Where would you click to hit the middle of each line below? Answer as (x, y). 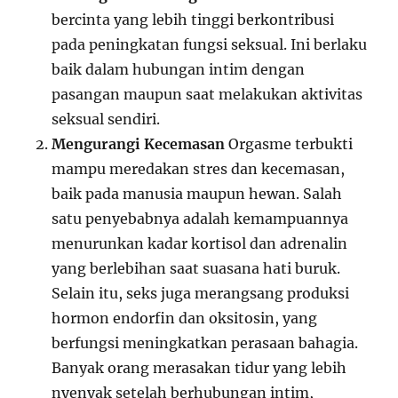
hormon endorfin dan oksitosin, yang (185, 318)
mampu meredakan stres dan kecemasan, (199, 168)
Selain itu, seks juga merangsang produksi (201, 293)
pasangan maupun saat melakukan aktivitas (207, 94)
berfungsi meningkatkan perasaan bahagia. (205, 342)
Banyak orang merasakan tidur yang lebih (199, 367)
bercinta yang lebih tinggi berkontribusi (193, 19)
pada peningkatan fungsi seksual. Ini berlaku (210, 44)
